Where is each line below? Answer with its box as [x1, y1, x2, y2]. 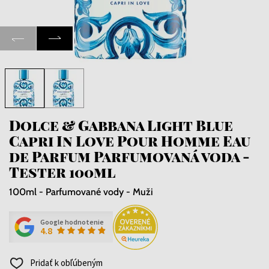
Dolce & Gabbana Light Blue [9, 115, 233, 134]
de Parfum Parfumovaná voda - [9, 146, 250, 166]
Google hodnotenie [40, 217, 104, 227]
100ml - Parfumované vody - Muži [9, 186, 153, 198]
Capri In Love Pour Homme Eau [9, 130, 250, 150]
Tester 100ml [9, 162, 115, 181]
